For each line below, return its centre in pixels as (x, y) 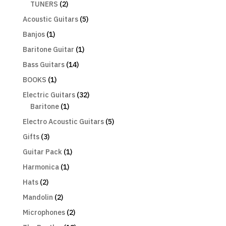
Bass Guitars (43, 65)
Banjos (34, 35)
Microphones (44, 213)
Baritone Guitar (48, 50)
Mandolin (38, 197)
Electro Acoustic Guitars (63, 122)
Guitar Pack (42, 152)
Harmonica (41, 167)
